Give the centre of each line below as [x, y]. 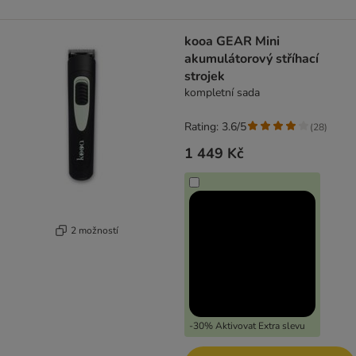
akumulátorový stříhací [252, 59]
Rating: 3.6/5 [215, 127]
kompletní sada [222, 93]
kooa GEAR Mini [232, 42]
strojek [205, 77]
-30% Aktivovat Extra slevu [247, 326]
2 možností [94, 230]
